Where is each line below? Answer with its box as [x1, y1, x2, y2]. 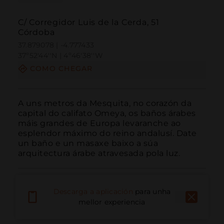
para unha [135, 187, 171, 196]
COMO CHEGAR [29, 64, 93, 73]
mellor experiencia [78, 197, 145, 207]
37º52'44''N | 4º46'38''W [17, 51, 103, 60]
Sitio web [170, 204, 206, 214]
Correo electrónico [74, 204, 144, 214]
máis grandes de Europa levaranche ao [17, 118, 181, 128]
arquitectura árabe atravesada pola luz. [17, 148, 180, 158]
